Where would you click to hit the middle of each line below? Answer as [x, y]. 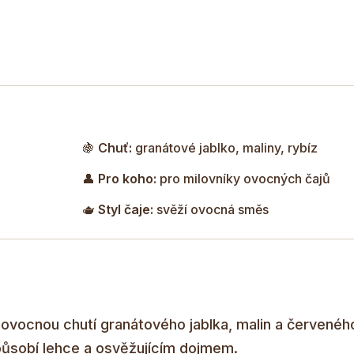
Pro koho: [127, 178]
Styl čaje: [126, 209]
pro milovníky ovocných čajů [243, 178]
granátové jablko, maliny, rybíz [225, 147]
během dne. [236, 53]
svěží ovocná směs [211, 209]
